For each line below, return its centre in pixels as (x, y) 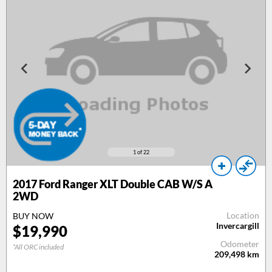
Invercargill (238, 225)
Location (243, 215)
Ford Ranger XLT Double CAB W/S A (125, 184)
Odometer (240, 243)
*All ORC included (38, 246)
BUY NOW (33, 216)
